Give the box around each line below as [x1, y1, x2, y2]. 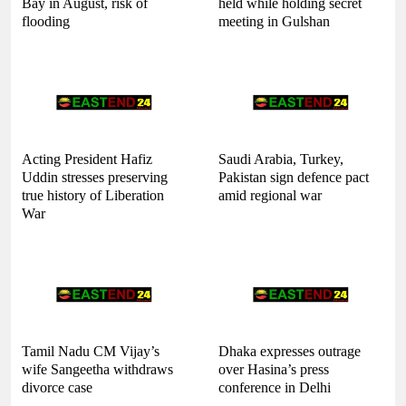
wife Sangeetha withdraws [22, 361, 173, 377]
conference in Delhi [218, 379, 331, 395]
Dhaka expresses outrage [218, 343, 361, 359]
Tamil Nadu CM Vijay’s [22, 343, 159, 359]
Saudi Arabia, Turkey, [218, 150, 343, 167]
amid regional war [218, 187, 322, 203]
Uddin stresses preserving [22, 169, 168, 185]
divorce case [22, 379, 92, 395]
